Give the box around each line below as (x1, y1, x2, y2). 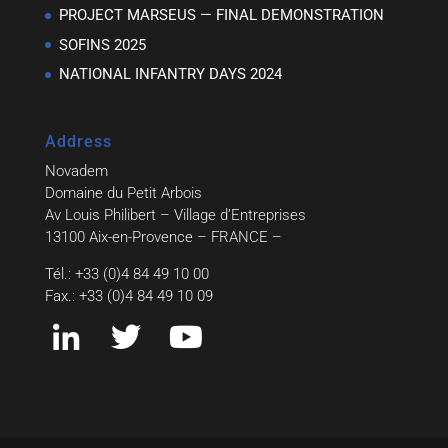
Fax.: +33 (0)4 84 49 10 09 (44, 287, 213, 306)
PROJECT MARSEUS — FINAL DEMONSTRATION (58, 6, 384, 25)
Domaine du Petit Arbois (44, 184, 202, 203)
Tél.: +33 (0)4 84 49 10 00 (44, 265, 209, 284)
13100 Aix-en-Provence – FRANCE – (44, 228, 282, 247)
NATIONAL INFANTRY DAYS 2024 (58, 65, 282, 84)
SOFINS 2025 (58, 35, 146, 54)
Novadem (44, 162, 108, 181)
